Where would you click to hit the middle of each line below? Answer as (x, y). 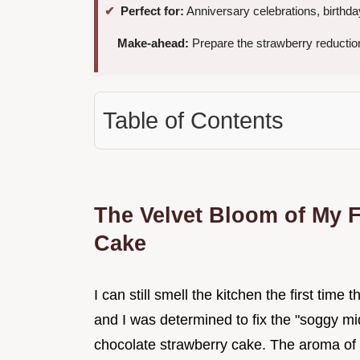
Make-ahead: (153, 43)
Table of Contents (193, 121)
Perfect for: (152, 11)
